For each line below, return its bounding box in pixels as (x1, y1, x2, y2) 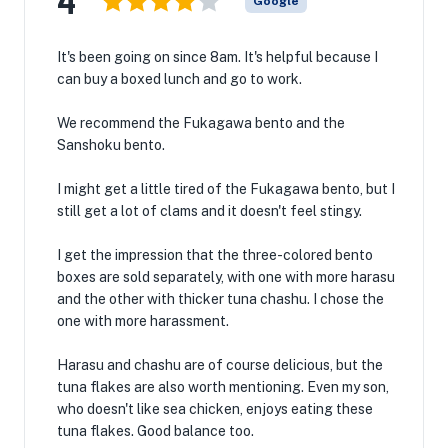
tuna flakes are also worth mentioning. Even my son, (57, 379, 389, 395)
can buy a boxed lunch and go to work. (57, 71, 302, 87)
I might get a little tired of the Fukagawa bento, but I (57, 181, 395, 197)
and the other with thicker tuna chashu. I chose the (57, 291, 384, 307)
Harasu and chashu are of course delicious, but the (57, 357, 383, 373)
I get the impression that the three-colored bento (57, 247, 373, 263)
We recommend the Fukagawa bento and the (57, 115, 345, 131)
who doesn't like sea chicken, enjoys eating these (57, 401, 373, 417)
